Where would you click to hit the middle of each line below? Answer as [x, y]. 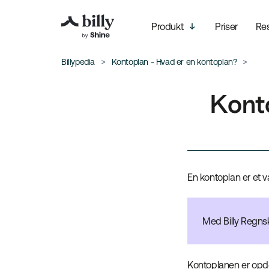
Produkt [168, 26]
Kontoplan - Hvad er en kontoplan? [174, 62]
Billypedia [78, 62]
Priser [226, 26]
